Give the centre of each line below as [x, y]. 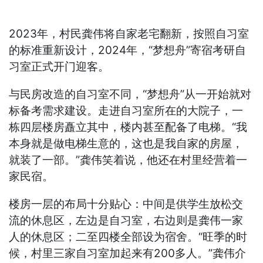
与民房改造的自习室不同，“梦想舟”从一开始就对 [130, 95]
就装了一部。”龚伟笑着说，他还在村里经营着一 [128, 160]
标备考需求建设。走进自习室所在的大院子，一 [126, 111]
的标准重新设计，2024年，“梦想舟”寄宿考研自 [128, 50]
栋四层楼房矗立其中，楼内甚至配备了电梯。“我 [128, 127]
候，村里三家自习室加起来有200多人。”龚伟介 [128, 254]
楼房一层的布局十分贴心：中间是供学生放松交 [126, 204]
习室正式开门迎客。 [59, 67]
